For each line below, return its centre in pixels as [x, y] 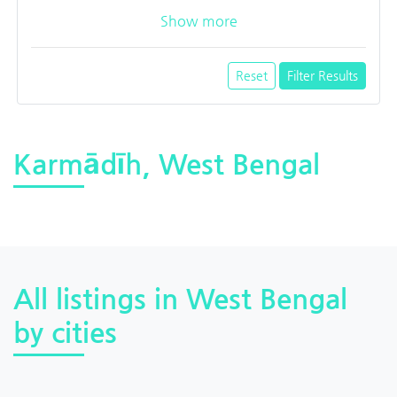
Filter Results [323, 75]
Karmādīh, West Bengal [167, 163]
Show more [198, 20]
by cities [65, 332]
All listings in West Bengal [180, 298]
